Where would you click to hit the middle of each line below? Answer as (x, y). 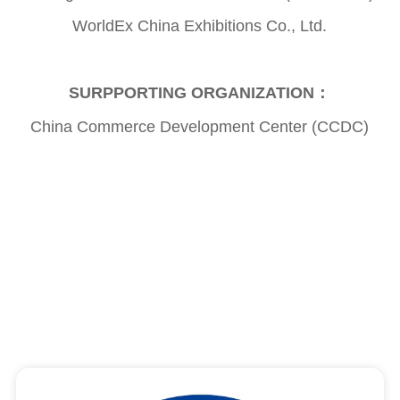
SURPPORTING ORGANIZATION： (200, 93)
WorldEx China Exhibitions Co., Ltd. (200, 26)
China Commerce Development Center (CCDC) (200, 127)
